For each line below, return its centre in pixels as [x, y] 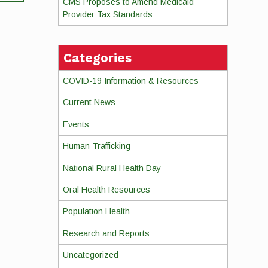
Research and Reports [106, 233]
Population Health [96, 211]
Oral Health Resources [106, 189]
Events [76, 124]
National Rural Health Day [112, 168]
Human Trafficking [96, 146]
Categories [97, 57]
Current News [89, 103]
